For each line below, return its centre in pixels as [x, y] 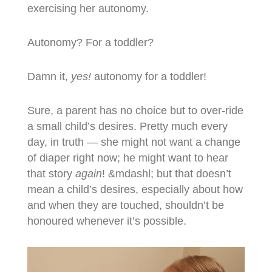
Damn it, [49, 76]
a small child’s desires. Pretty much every [127, 126]
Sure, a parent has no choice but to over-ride [135, 110]
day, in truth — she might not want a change [134, 142]
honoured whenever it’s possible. [107, 221]
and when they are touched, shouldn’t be [125, 205]
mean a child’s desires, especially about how [135, 189]
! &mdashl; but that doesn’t [166, 173]
